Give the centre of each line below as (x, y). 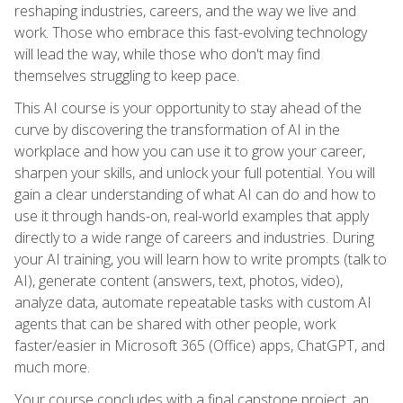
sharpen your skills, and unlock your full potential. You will (195, 172)
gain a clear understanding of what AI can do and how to (195, 194)
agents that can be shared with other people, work (175, 323)
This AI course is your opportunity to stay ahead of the (188, 107)
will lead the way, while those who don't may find (167, 54)
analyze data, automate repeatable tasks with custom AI (193, 302)
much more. (52, 367)
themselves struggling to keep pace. (127, 75)
